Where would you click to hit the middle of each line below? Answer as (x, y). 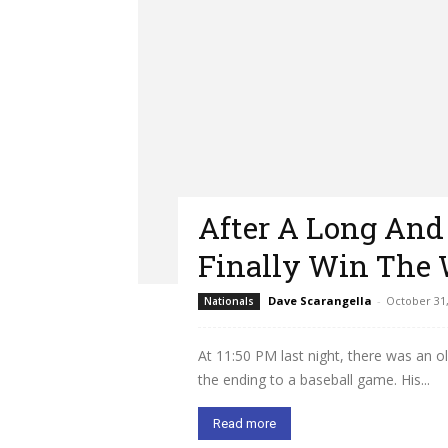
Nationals (229, 301)
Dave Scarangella (320, 300)
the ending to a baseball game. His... (314, 379)
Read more (244, 423)
